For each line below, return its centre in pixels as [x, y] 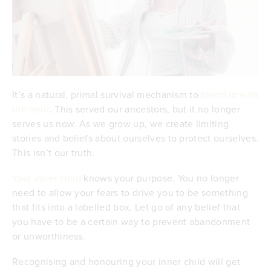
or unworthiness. [49, 236]
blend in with [230, 95]
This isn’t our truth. [54, 153]
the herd [31, 109]
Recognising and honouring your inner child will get [126, 262]
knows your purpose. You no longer [160, 178]
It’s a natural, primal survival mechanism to [107, 95]
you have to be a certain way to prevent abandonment [131, 222]
